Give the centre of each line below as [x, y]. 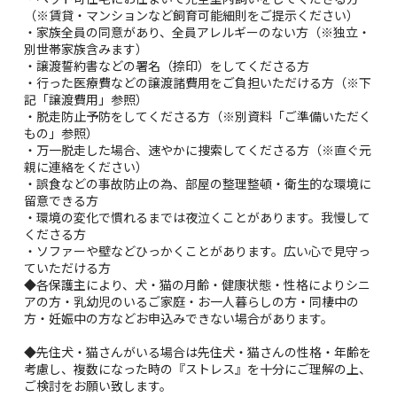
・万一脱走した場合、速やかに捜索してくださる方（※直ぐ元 [198, 149]
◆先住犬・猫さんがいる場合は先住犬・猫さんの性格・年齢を [198, 351]
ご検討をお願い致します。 [98, 385]
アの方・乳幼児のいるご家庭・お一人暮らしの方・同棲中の [192, 301]
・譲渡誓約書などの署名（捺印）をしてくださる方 [167, 65]
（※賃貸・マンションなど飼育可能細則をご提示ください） [192, 15]
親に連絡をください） [86, 166]
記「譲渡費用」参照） [86, 99]
